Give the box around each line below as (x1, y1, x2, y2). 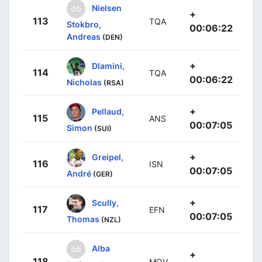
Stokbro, (67, 19, 101, 29)
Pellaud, (92, 106, 124, 116)
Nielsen (92, 2, 122, 13)
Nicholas (67, 77, 102, 87)
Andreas (67, 31, 101, 42)
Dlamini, (92, 60, 125, 71)
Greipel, (92, 151, 123, 162)
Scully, (92, 197, 119, 208)
